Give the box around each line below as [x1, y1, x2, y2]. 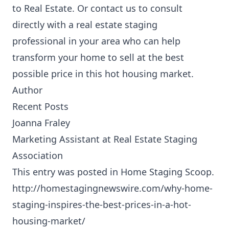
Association [12, 149, 63, 162]
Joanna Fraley [12, 117, 70, 129]
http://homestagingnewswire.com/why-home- [12, 182, 213, 194]
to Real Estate [12, 2, 72, 14]
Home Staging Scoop [121, 166, 212, 178]
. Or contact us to [72, 2, 150, 14]
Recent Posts [12, 100, 68, 112]
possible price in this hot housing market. [12, 67, 194, 80]
